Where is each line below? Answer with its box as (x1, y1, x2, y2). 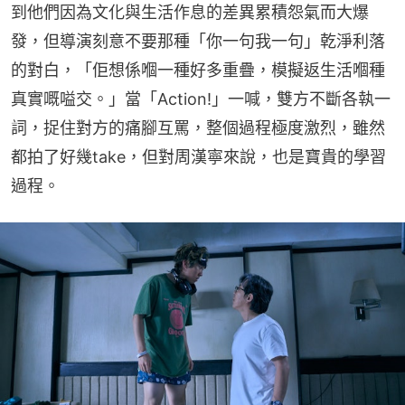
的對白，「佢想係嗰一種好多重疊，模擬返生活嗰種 (11, 61, 385, 80)
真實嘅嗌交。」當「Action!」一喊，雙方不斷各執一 (11, 89, 391, 109)
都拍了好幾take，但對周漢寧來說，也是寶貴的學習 (11, 147, 386, 167)
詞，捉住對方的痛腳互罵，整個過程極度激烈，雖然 (11, 118, 385, 138)
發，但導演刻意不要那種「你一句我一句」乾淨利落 (11, 32, 385, 52)
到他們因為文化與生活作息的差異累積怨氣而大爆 (11, 3, 369, 23)
